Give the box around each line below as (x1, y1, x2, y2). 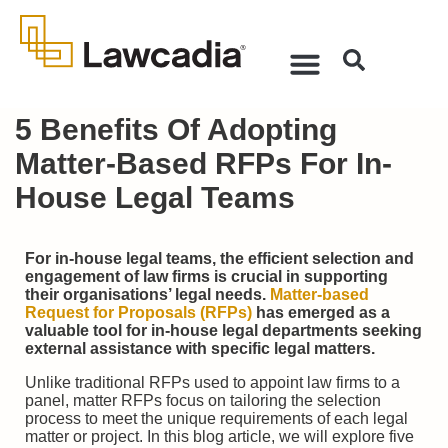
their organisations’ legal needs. (25, 286, 270, 303)
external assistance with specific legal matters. (25, 340, 375, 357)
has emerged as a (252, 304, 390, 321)
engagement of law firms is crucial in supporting (25, 268, 388, 285)
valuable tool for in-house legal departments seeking (25, 322, 422, 339)
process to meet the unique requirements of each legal (25, 410, 408, 427)
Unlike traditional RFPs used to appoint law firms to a (25, 374, 400, 391)
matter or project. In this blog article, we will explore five (25, 428, 414, 445)
